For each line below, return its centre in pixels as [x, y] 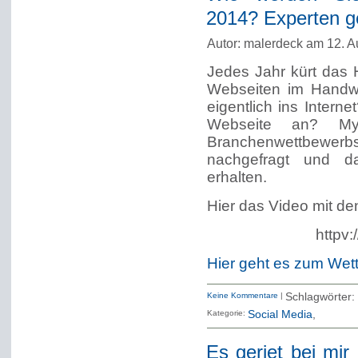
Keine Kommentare [242, 295]
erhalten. [237, 177]
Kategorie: [226, 313]
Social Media [280, 314]
